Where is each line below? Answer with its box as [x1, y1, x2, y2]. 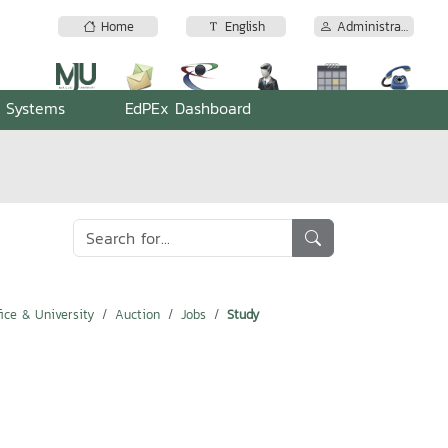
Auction [115, 305, 160, 324]
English [220, 17, 265, 37]
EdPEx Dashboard [124, 96, 251, 120]
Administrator [332, 17, 401, 37]
